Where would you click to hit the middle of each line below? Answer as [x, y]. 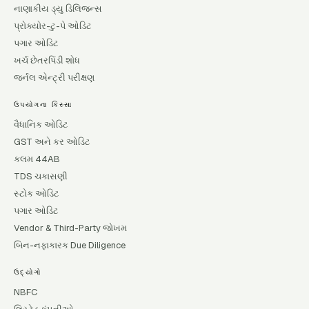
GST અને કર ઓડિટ [52, 142]
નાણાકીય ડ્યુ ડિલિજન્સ [58, 9]
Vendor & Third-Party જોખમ [70, 228]
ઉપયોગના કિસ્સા [43, 104]
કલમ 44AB [37, 159]
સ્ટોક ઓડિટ [37, 193]
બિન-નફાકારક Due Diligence [70, 245]
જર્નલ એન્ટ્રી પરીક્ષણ [54, 78]
